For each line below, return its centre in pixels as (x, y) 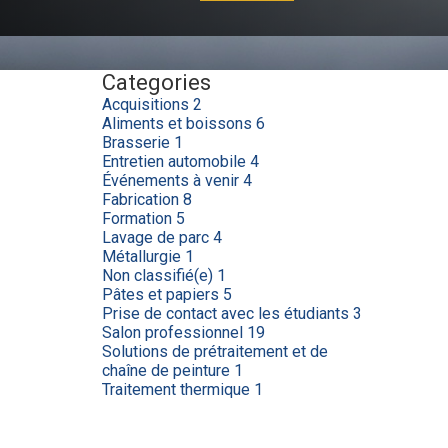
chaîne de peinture (168, 370)
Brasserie (138, 142)
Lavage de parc (157, 237)
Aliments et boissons (179, 123)
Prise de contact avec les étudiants (227, 313)
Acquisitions (147, 104)
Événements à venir (172, 180)
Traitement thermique (178, 389)
